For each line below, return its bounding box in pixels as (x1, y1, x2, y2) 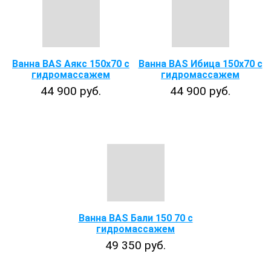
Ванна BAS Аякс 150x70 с (12, 58, 129, 70)
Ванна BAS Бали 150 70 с (78, 212, 193, 224)
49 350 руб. (105, 238, 166, 252)
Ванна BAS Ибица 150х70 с (138, 58, 263, 70)
